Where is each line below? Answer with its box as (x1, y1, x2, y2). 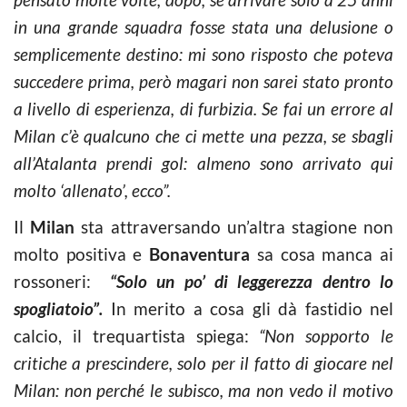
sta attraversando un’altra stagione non (74, 216, 394, 237)
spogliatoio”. (14, 298, 103, 319)
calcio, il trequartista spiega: (14, 325, 260, 346)
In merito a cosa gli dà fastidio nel (110, 298, 393, 319)
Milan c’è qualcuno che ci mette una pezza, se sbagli (14, 125, 393, 146)
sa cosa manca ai (250, 243, 394, 264)
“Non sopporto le (259, 325, 394, 346)
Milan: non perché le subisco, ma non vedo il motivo (14, 380, 393, 401)
